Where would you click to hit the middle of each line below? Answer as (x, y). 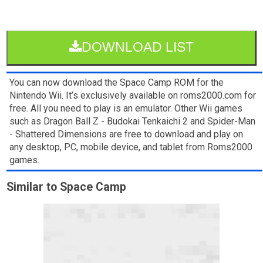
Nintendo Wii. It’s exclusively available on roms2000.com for (133, 95)
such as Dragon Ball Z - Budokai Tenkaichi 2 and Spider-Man (133, 121)
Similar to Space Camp (67, 187)
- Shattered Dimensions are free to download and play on (127, 134)
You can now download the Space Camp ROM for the (117, 82)
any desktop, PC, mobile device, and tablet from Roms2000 (131, 147)
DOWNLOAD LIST (138, 47)
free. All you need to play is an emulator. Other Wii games (126, 108)
